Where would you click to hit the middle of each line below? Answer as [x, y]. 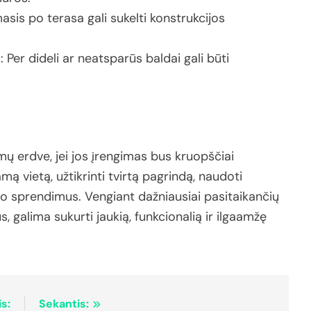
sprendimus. [48, 196]
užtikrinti [82, 176]
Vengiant [111, 196]
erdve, [36, 156]
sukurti [75, 216]
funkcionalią [170, 216]
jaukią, [116, 216]
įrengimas [121, 156]
